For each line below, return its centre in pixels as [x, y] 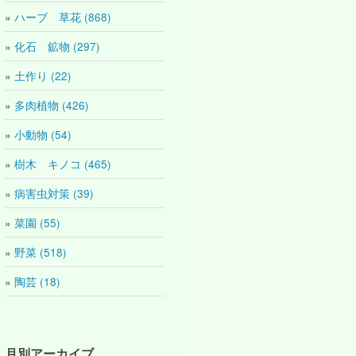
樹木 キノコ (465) [63, 164]
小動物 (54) [43, 134]
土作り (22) [43, 75]
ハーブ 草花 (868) [63, 17]
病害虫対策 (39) [54, 193]
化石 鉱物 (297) [57, 46]
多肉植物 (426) [52, 105]
